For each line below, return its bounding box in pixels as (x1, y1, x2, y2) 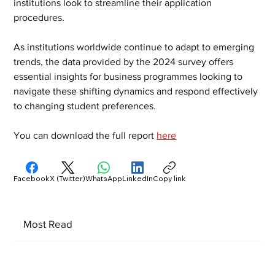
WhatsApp (85, 174, 123, 184)
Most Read (23, 217, 72, 230)
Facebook (14, 174, 50, 184)
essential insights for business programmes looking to (14, 71, 246, 82)
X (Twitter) (50, 174, 86, 184)
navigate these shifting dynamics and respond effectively (14, 86, 261, 97)
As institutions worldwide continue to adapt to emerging (14, 42, 257, 53)
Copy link (153, 174, 187, 184)
